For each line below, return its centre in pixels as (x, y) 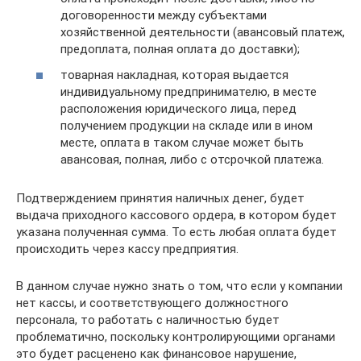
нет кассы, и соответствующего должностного (152, 303)
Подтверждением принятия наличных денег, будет (160, 198)
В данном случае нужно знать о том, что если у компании (179, 286)
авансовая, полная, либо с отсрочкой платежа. (192, 159)
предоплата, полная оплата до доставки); (180, 49)
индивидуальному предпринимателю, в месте (189, 91)
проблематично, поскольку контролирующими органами (176, 336)
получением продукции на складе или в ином (187, 125)
